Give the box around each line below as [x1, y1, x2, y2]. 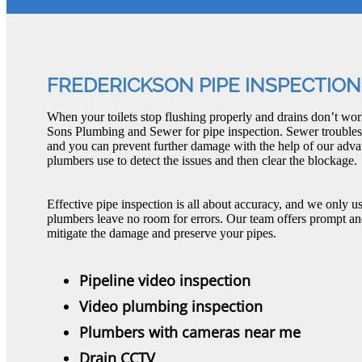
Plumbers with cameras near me [79, 322, 301, 343]
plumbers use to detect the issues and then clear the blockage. [47, 154, 357, 168]
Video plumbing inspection [79, 297, 263, 317]
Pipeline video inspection [79, 271, 250, 291]
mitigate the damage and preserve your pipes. [47, 226, 276, 241]
